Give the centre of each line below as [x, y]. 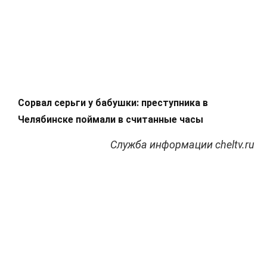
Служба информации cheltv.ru [183, 144]
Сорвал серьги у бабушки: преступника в [113, 103]
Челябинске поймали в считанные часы [111, 119]
